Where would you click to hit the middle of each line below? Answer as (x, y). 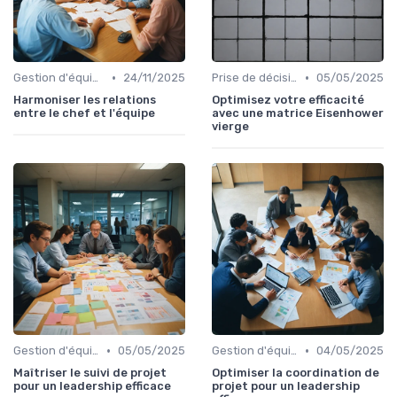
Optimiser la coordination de (296, 373)
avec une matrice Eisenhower (298, 113)
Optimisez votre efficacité (288, 100)
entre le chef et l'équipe (84, 113)
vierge (230, 127)
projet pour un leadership (286, 386)
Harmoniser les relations (85, 100)
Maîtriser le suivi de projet (90, 373)
